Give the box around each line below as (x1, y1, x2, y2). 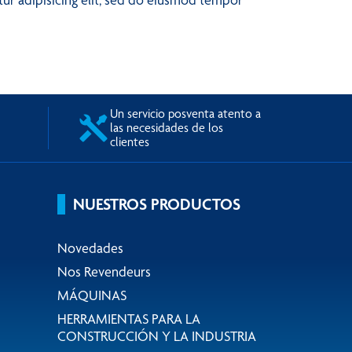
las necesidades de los (110, 120, 223, 135)
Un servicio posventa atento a (110, 106, 261, 121)
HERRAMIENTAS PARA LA (57, 310, 200, 327)
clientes (110, 134, 149, 149)
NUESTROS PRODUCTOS (73, 194, 240, 214)
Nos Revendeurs (57, 263, 151, 280)
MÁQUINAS (57, 287, 126, 303)
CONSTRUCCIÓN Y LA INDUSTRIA (57, 328, 256, 344)
